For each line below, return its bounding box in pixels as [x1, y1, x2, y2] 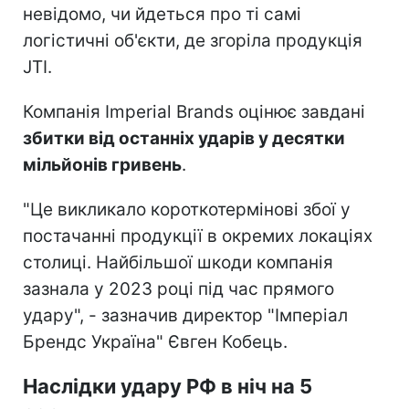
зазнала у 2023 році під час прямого [23, 278, 334, 300]
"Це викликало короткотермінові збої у [23, 199, 351, 221]
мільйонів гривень [23, 154, 182, 176]
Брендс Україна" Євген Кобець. [23, 331, 288, 353]
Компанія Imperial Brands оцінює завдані [23, 101, 365, 123]
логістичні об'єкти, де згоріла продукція [23, 30, 362, 52]
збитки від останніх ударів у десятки [23, 128, 345, 150]
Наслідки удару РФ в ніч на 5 [23, 374, 312, 399]
